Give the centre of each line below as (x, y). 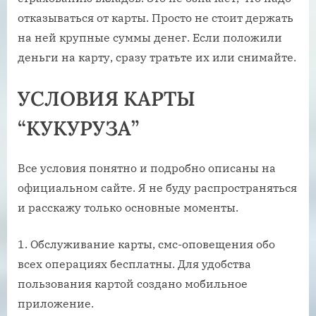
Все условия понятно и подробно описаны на (147, 168)
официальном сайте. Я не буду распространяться (157, 187)
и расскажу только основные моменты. (128, 207)
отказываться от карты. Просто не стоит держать (156, 18)
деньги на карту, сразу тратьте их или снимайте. (157, 57)
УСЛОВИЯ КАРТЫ (107, 99)
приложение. (56, 303)
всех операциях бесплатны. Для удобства (134, 263)
